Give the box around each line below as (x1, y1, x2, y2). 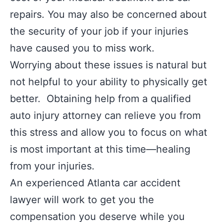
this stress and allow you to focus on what (10, 126, 207, 138)
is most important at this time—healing (10, 143, 190, 155)
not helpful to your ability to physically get (10, 76, 207, 88)
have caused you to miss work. (10, 42, 155, 54)
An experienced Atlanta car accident (10, 177, 180, 189)
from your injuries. (10, 160, 95, 172)
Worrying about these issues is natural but (10, 59, 207, 71)
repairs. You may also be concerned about (10, 8, 207, 20)
